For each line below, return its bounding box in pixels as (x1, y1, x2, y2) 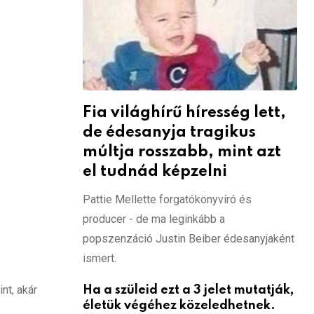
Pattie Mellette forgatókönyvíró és (83, 192, 252, 206)
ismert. (83, 251, 116, 265)
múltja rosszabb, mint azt (83, 144, 281, 160)
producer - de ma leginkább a (83, 212, 225, 226)
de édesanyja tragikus (83, 124, 256, 140)
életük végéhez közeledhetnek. (83, 299, 275, 312)
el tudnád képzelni (83, 163, 227, 179)
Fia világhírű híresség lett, (83, 104, 286, 121)
